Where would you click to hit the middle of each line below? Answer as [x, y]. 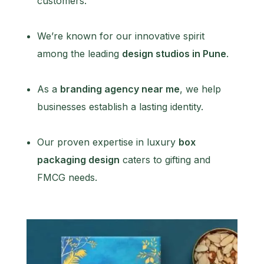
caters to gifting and [165, 160]
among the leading [79, 54]
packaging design [78, 160]
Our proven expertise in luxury [108, 142]
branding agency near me [120, 89]
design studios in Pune [174, 54]
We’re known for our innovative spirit [121, 36]
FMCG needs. [67, 178]
